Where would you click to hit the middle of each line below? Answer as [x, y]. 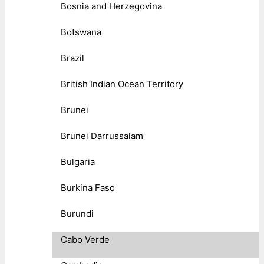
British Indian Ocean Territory [122, 84]
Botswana [81, 32]
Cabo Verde [85, 239]
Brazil [72, 58]
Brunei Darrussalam [102, 136]
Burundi [77, 213]
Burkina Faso [88, 187]
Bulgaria [78, 161]
